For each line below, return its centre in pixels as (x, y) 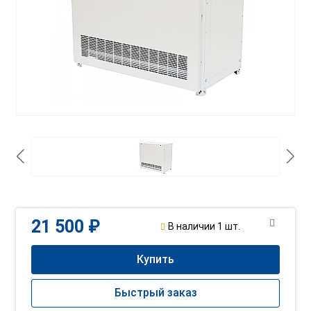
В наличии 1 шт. (204, 227)
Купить (155, 259)
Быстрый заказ (155, 293)
